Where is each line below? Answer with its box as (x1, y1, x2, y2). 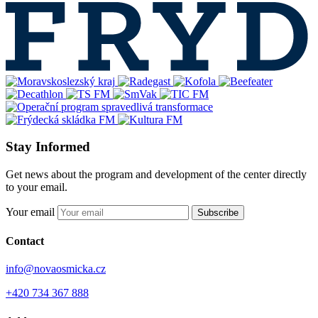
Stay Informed (6, 139, 90, 155)
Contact (6, 235, 44, 248)
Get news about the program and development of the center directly (6, 168, 307, 180)
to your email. (6, 180, 67, 193)
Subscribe (197, 207, 238, 218)
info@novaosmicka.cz (6, 263, 106, 275)
